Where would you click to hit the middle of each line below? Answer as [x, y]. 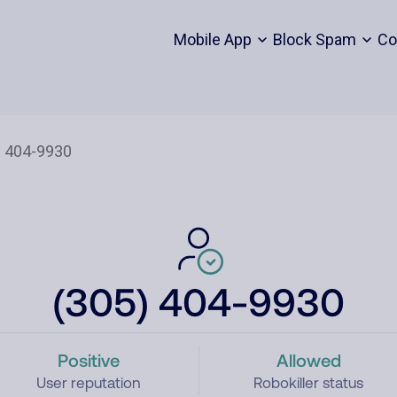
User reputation [88, 383]
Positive [88, 360]
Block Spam [314, 39]
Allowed [308, 360]
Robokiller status [309, 383]
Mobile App [212, 39]
